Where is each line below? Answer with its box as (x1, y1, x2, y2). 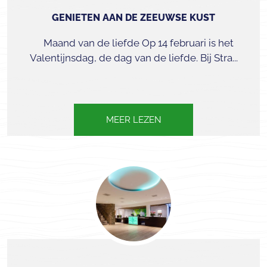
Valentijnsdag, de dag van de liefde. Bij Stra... (29, 52, 238, 64)
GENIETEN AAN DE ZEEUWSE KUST (52, 12, 215, 23)
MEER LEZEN (105, 114, 162, 125)
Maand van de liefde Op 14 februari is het (33, 37, 234, 49)
